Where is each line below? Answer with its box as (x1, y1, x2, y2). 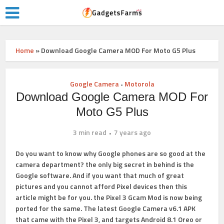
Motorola (124, 78, 154, 89)
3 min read (73, 127, 106, 137)
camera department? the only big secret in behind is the (15, 159, 194, 169)
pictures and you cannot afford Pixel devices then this (15, 181, 187, 191)
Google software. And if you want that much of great (15, 170, 184, 180)
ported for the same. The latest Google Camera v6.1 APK (15, 203, 196, 213)
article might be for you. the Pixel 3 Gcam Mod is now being (15, 192, 202, 202)
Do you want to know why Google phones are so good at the (15, 148, 206, 158)
